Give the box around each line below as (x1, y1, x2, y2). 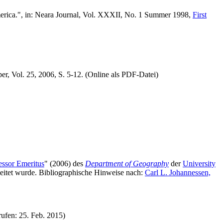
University (183, 159, 216, 168)
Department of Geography (85, 159, 169, 168)
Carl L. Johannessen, (145, 168, 211, 177)
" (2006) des (44, 159, 85, 168)
